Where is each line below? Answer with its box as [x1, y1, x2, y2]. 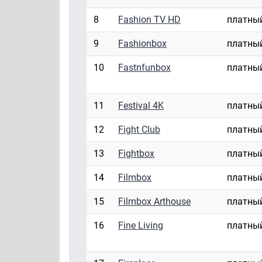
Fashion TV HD [118, 14, 181, 26]
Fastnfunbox [118, 62, 171, 74]
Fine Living [118, 220, 163, 232]
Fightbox [118, 148, 154, 160]
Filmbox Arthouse [118, 196, 191, 208]
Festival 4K [118, 100, 164, 112]
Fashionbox [118, 38, 167, 50]
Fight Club [118, 124, 160, 136]
